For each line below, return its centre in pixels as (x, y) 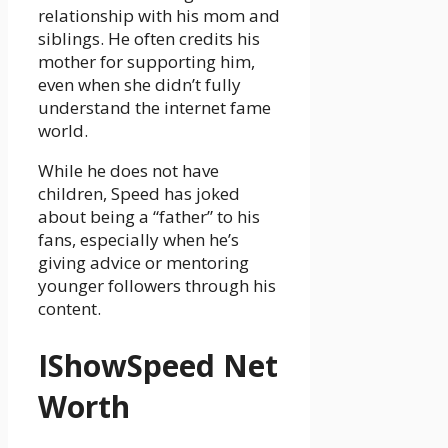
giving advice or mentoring (143, 263)
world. (63, 131)
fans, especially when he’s (138, 240)
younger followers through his (157, 286)
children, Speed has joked (139, 194)
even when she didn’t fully (139, 85)
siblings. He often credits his (149, 39)
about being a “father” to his (149, 217)
